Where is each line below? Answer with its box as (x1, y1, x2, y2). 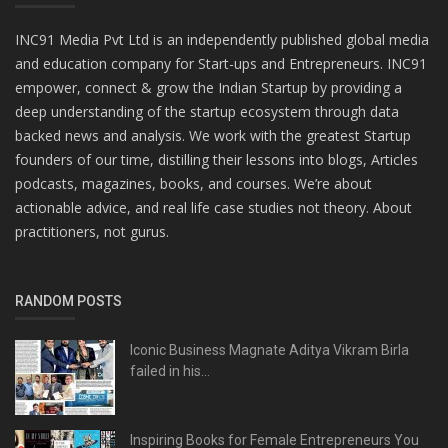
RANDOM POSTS (15, 293, 122, 310)
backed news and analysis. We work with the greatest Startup (15, 126, 411, 146)
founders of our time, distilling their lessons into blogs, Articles (15, 150, 418, 170)
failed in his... (130, 363, 210, 380)
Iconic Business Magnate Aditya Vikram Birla (130, 342, 409, 359)
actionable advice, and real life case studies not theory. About (15, 198, 412, 218)
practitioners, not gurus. (15, 222, 169, 242)
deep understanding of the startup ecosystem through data (15, 102, 399, 122)
